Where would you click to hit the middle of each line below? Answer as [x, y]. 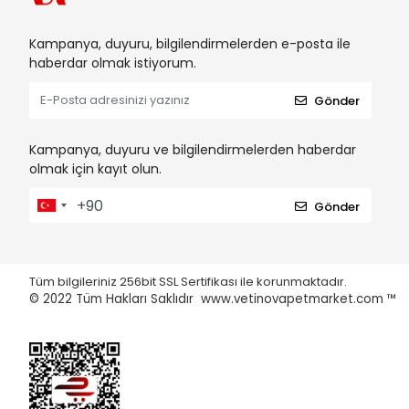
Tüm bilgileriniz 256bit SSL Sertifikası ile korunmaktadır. [189, 282]
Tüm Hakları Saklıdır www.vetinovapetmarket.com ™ [236, 299]
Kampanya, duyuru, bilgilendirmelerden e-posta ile [190, 44]
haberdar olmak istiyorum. [113, 63]
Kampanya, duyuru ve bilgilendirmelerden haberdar [193, 150]
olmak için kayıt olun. [95, 169]
